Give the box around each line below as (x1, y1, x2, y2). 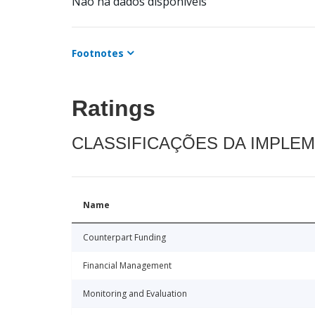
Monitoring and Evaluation (83, 288, 187, 300)
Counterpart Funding (83, 231, 166, 244)
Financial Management (83, 259, 172, 272)
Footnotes (72, 46, 124, 60)
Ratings (72, 96, 155, 122)
